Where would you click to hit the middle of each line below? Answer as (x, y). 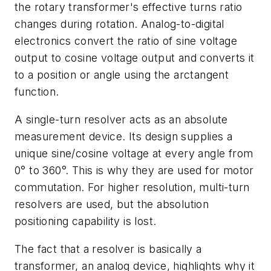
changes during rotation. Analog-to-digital (119, 24)
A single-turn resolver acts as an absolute (121, 119)
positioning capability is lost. (86, 221)
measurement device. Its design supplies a (124, 136)
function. (37, 92)
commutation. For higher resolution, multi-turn (132, 187)
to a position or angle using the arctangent (122, 75)
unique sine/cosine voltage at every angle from (134, 153)
